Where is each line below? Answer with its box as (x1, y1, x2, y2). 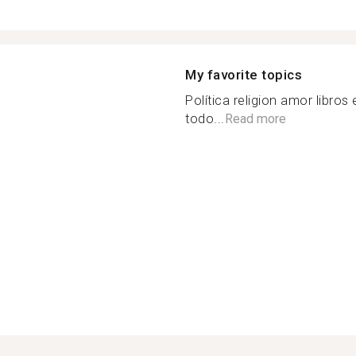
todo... (185, 111, 225, 126)
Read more (224, 111, 286, 126)
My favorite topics (185, 67, 302, 83)
